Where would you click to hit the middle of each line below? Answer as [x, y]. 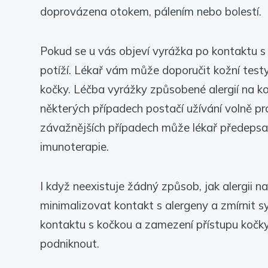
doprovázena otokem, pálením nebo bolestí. [151, 11]
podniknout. [70, 243]
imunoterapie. [74, 146]
